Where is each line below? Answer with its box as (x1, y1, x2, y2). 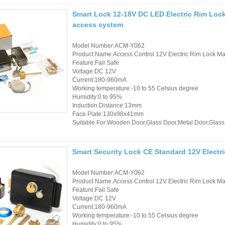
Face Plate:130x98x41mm (72, 110, 144, 118)
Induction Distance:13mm (72, 101, 142, 109)
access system (72, 20, 123, 29)
